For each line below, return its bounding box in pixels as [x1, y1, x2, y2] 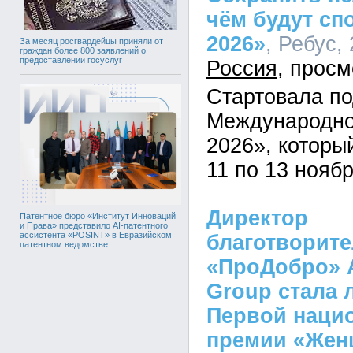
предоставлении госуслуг [20, 55, 122, 65]
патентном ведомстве [20, 240, 108, 250]
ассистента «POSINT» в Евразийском [20, 230, 172, 240]
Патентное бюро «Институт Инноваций [20, 211, 176, 221]
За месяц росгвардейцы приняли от [20, 36, 163, 46]
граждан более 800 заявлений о [20, 46, 146, 56]
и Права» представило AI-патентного [20, 221, 168, 231]
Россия [206, 57, 277, 80]
